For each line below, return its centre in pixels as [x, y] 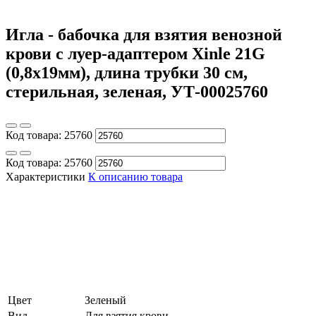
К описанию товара [135, 176]
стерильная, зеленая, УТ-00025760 [137, 91]
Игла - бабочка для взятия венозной [144, 34]
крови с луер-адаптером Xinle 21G [135, 53]
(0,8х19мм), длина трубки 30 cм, [127, 72]
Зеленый [105, 300]
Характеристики [45, 176]
